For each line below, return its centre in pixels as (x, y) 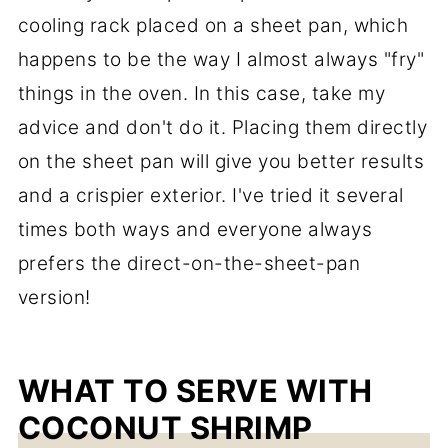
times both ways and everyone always (195, 229)
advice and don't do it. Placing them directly (222, 127)
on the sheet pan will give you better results (221, 161)
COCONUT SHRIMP (165, 427)
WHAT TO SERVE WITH (195, 390)
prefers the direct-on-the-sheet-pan (189, 263)
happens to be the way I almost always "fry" (221, 59)
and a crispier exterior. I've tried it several (210, 195)
